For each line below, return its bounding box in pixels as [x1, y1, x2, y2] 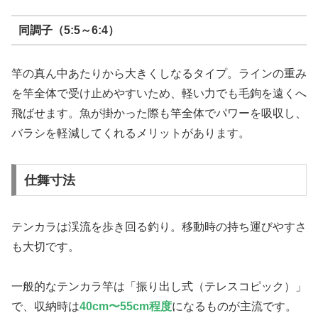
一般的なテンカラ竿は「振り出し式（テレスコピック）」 [11, 280, 307, 293]
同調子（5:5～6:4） [18, 23, 119, 36]
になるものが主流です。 [172, 300, 297, 313]
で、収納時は [11, 300, 79, 313]
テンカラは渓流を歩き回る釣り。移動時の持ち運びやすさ [11, 220, 307, 233]
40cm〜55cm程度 [79, 300, 172, 313]
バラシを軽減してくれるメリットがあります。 [11, 127, 250, 140]
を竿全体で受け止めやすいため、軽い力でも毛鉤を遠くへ [11, 87, 307, 100]
